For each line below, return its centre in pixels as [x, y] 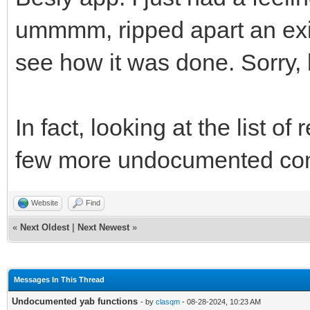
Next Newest [103, 227]
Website [45, 202]
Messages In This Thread [59, 279]
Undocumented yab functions [75, 301]
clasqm [168, 301]
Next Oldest [45, 227]
